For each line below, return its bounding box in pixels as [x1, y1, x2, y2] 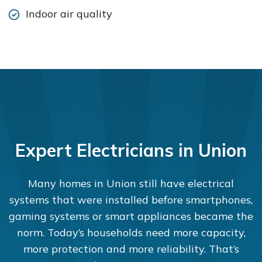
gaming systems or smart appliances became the [9, 209, 253, 223]
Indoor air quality [25, 7, 112, 20]
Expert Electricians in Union [15, 139, 247, 161]
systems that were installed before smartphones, [9, 193, 253, 206]
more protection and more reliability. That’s [23, 242, 239, 256]
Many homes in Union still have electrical [28, 177, 234, 190]
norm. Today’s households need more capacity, [16, 226, 246, 239]
